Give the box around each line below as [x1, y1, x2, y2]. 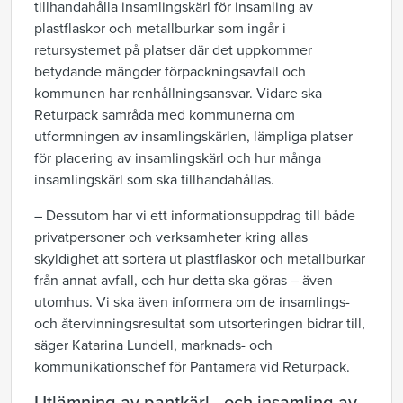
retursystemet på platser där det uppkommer [34, 41, 312, 59]
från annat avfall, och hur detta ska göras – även [34, 272, 333, 290]
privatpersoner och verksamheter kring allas [34, 228, 308, 246]
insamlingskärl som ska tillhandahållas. [34, 171, 274, 189]
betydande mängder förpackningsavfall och [34, 63, 306, 81]
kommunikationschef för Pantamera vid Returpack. [34, 358, 350, 376]
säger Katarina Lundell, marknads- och [34, 336, 273, 354]
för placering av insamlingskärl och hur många [34, 149, 321, 167]
